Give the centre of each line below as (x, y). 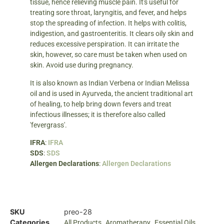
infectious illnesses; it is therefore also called (98, 114)
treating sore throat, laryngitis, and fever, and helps (108, 13)
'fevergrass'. (49, 125)
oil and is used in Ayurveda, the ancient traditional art (111, 93)
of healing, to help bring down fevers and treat (101, 104)
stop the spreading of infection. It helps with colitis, (108, 23)
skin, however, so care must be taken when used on (108, 55)
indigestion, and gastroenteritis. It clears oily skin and (112, 34)
